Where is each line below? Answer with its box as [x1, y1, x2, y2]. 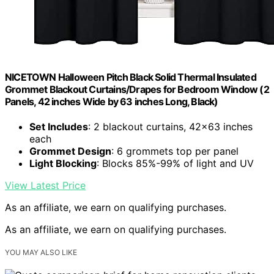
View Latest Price [5, 179, 86, 191]
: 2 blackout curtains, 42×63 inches [88, 120, 253, 133]
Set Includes [29, 120, 88, 133]
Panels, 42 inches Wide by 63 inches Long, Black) [5, 95, 218, 108]
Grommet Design [29, 144, 111, 157]
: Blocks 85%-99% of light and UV [97, 157, 254, 169]
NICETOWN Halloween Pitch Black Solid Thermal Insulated [5, 70, 256, 83]
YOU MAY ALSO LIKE [5, 247, 77, 257]
